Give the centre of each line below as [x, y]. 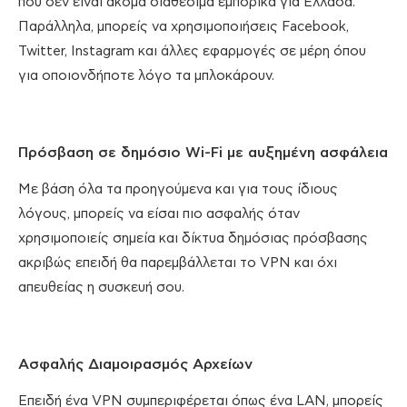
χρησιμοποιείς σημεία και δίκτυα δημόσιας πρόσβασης [193, 239]
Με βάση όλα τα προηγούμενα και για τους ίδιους [178, 190]
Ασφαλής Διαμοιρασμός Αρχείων [135, 365]
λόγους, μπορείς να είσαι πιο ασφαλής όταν [159, 214]
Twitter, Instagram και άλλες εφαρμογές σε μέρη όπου [192, 52]
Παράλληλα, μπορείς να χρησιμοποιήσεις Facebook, [184, 27]
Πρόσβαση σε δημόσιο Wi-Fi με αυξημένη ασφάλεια [203, 153]
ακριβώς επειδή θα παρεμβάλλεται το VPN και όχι [178, 263]
